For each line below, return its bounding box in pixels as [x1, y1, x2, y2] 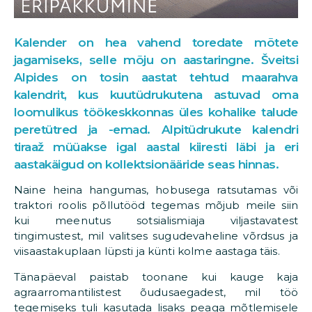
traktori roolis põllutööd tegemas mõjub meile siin [14, 198, 298, 212]
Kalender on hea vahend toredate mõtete [14, 35, 298, 49]
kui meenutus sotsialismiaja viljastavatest [14, 213, 298, 227]
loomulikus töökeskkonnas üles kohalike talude [14, 104, 298, 119]
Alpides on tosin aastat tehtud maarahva [14, 70, 298, 84]
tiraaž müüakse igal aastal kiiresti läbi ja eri [14, 139, 298, 154]
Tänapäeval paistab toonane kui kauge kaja [14, 270, 298, 283]
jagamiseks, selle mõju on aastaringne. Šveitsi [14, 52, 298, 67]
